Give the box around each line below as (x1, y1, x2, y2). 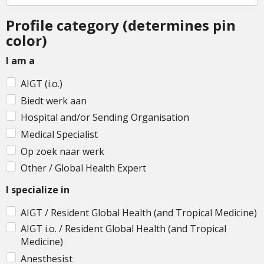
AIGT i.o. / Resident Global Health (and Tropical (21, 222, 226, 236)
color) (6, 31, 47, 51)
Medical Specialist (21, 128, 98, 141)
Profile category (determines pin (6, 15, 236, 35)
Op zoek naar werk (21, 144, 104, 158)
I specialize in (6, 183, 70, 197)
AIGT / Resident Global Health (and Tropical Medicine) (21, 206, 257, 220)
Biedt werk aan (21, 94, 87, 107)
